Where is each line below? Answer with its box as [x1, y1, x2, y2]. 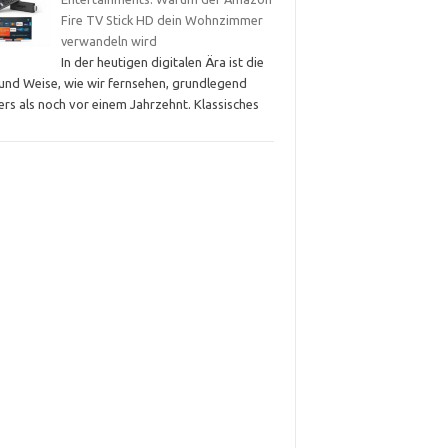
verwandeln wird [60, 33, 157, 48]
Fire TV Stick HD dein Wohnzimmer [60, 12, 263, 27]
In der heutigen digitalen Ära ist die [60, 54, 264, 69]
